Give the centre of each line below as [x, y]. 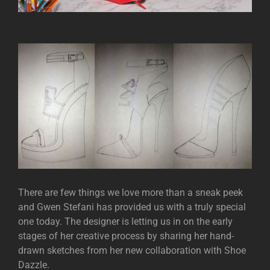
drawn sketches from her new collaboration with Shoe [132, 251]
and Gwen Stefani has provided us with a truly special [132, 207]
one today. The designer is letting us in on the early [125, 222]
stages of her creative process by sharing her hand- [126, 236]
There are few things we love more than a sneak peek [130, 193]
